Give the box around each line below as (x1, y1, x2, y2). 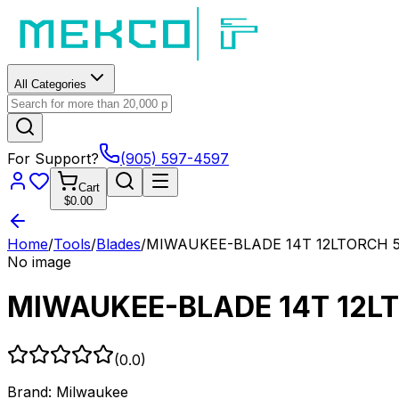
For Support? (7, 150, 99, 167)
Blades (96, 235, 141, 253)
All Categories (14, 77, 86, 91)
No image (7, 253, 71, 271)
